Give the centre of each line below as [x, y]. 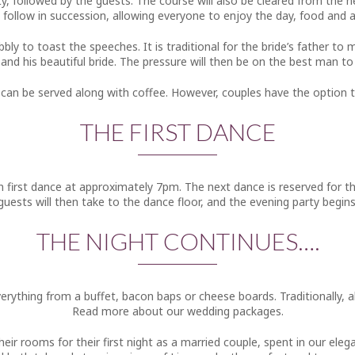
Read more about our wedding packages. [177, 311]
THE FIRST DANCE [177, 132]
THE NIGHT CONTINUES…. [177, 241]
